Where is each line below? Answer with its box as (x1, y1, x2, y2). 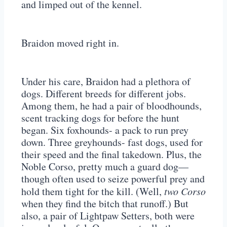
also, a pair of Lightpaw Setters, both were (21, 209, 195, 223)
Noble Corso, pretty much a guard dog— (21, 160, 188, 174)
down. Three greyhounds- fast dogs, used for (21, 135, 203, 149)
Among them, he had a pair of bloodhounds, (21, 99, 202, 113)
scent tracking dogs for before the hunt (21, 111, 179, 125)
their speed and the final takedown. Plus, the (21, 147, 202, 162)
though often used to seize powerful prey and (21, 172, 205, 186)
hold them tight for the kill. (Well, (21, 184, 164, 199)
